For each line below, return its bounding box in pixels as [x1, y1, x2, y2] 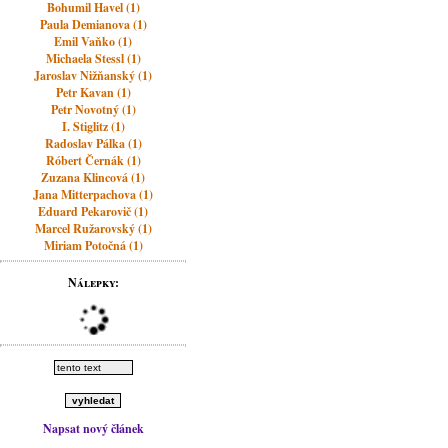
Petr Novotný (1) [50, 101, 136, 118]
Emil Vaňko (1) [54, 33, 133, 50]
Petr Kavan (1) [55, 84, 131, 101]
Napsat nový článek [42, 420, 144, 437]
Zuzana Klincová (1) [41, 169, 146, 186]
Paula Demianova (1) [39, 16, 147, 33]
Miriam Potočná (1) [43, 237, 143, 254]
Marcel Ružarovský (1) [34, 220, 152, 237]
